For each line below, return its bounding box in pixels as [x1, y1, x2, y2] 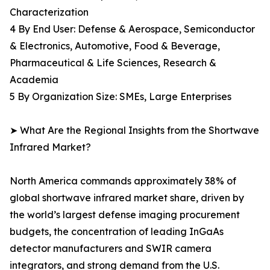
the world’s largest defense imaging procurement [10, 209, 240, 221]
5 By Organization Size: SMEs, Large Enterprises [10, 90, 231, 103]
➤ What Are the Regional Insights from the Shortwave [10, 124, 259, 137]
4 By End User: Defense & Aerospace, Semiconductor [10, 23, 255, 36]
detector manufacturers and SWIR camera [10, 242, 212, 255]
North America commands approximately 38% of [10, 175, 236, 187]
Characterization [10, 6, 89, 19]
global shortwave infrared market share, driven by [10, 192, 244, 204]
